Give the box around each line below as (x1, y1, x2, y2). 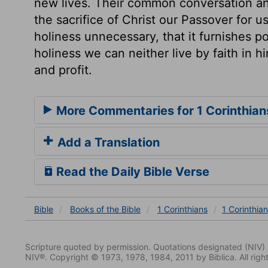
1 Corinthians (157, 203, 208, 214)
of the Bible (96, 203, 141, 214)
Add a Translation (54, 135, 160, 150)
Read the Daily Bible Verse (53, 164, 209, 179)
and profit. (34, 63, 92, 77)
